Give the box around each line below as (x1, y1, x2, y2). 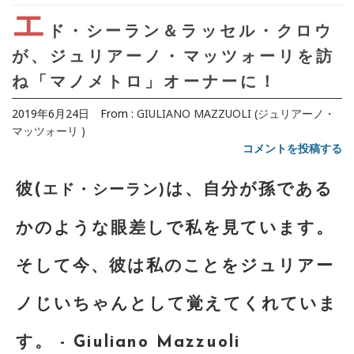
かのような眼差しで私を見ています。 (16, 220, 334, 237)
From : (89, 105, 137, 121)
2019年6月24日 (12, 105, 89, 121)
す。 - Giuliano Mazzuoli (16, 333, 240, 351)
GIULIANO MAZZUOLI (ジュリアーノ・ (137, 105, 335, 121)
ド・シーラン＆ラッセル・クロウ (48, 24, 333, 40)
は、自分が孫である (166, 181, 333, 198)
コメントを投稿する (243, 140, 342, 156)
